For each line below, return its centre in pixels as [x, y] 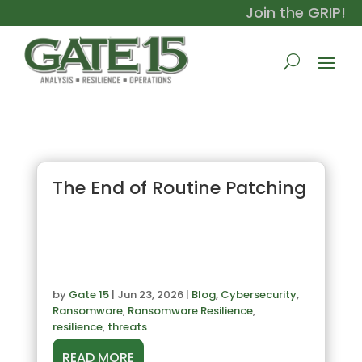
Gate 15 [88, 295]
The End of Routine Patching [179, 188]
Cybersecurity [258, 295]
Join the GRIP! [296, 13]
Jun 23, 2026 [150, 295]
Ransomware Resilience [190, 311]
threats [127, 327]
